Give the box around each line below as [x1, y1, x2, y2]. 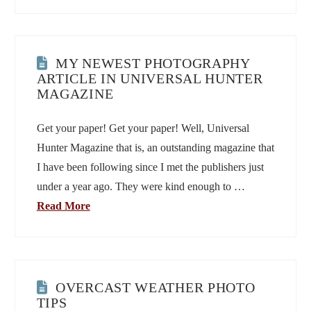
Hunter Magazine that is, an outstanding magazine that [36, 142, 274, 154]
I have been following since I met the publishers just [36, 161, 264, 174]
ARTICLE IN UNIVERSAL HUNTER [36, 71, 263, 87]
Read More [36, 200, 90, 212]
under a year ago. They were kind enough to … [36, 180, 245, 193]
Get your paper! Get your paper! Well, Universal [36, 122, 249, 135]
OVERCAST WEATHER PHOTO [56, 280, 255, 296]
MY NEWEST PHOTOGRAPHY [56, 56, 250, 72]
